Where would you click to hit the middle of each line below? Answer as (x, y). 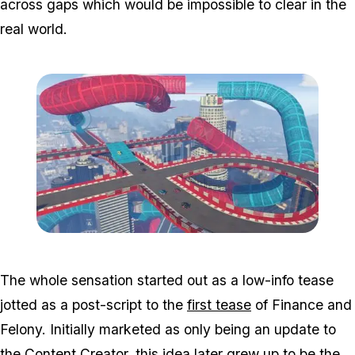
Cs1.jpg (258, 240)
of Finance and (302, 304)
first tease (219, 304)
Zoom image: (208, 240)
